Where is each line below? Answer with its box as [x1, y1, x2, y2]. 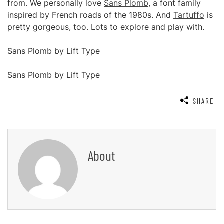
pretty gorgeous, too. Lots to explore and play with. [7, 22, 204, 32]
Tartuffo [173, 10, 204, 20]
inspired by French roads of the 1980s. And [7, 10, 173, 20]
